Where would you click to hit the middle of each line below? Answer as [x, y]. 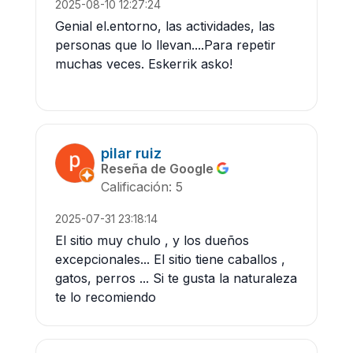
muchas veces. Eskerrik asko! [144, 63]
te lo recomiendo [106, 297]
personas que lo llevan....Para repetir [165, 45]
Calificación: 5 [142, 186]
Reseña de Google [159, 168]
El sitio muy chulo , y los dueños [152, 240]
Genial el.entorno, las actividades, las [165, 26]
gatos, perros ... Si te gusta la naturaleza [176, 278]
